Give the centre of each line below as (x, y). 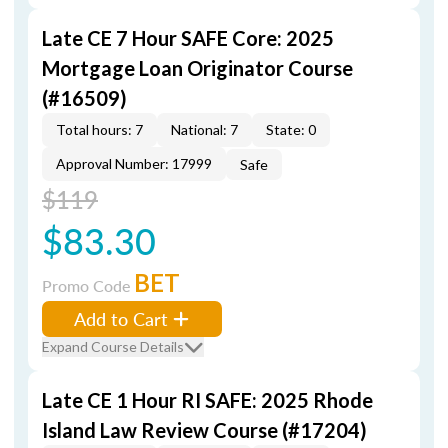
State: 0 (291, 129)
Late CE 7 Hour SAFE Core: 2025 (188, 38)
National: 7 (204, 129)
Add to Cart (121, 318)
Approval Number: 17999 (134, 163)
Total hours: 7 (99, 129)
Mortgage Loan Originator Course (197, 68)
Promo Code (88, 285)
